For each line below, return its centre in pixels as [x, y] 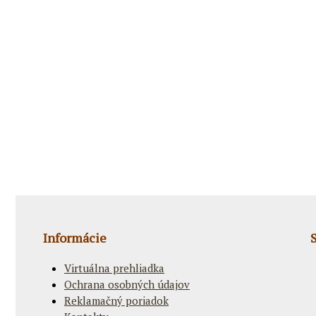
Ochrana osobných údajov [127, 284]
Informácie [75, 237]
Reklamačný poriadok [116, 300]
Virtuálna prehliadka [114, 268]
